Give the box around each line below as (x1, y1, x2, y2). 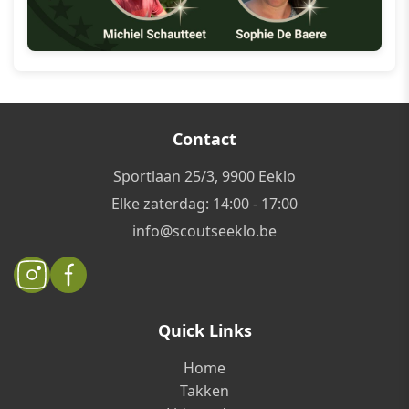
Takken (180, 381, 229, 401)
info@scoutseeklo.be (132, 221, 277, 241)
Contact (173, 128, 236, 150)
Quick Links (157, 320, 252, 341)
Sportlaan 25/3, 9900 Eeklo (113, 166, 296, 186)
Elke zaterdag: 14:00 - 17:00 (111, 194, 298, 214)
